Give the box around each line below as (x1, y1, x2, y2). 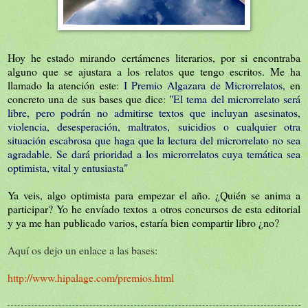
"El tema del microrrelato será (169, 91, 301, 106)
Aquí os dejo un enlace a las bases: (8, 242, 157, 257)
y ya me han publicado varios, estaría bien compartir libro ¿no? (8, 214, 279, 230)
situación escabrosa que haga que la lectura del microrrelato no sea (8, 132, 300, 147)
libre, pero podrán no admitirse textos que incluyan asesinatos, (8, 104, 300, 120)
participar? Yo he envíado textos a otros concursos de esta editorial (8, 201, 300, 216)
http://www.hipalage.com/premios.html (8, 269, 174, 285)
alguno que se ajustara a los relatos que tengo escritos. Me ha (8, 63, 300, 78)
